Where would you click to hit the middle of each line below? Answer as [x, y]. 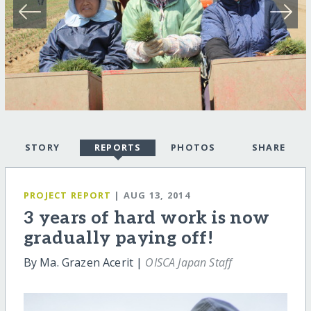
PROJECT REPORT [67, 195]
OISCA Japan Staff [189, 263]
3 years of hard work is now [146, 219]
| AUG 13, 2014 [152, 195]
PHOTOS [193, 148]
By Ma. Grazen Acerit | [84, 263]
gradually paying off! [118, 239]
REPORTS [118, 148]
